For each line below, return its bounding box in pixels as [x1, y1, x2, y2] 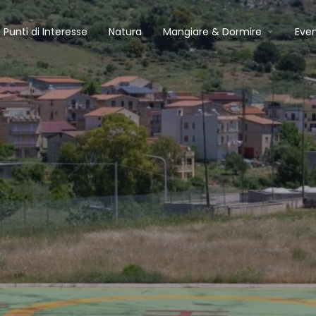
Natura [109, 24, 142, 39]
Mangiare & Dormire [163, 24, 262, 39]
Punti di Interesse [4, 24, 88, 39]
